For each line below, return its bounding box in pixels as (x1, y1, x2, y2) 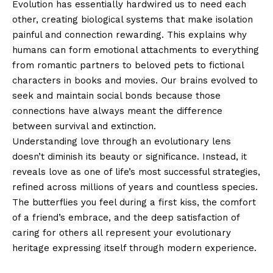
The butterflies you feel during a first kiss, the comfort (12, 196, 256, 208)
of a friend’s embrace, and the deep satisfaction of (12, 211, 239, 223)
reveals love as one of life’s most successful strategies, (12, 166, 260, 177)
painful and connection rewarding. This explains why (12, 29, 247, 40)
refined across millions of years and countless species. (12, 181, 258, 193)
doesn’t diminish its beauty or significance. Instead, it (12, 151, 247, 162)
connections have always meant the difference (12, 105, 222, 116)
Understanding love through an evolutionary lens (12, 135, 231, 147)
